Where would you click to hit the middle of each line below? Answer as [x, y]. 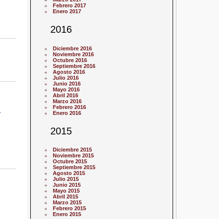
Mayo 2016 [66, 89]
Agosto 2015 [69, 173]
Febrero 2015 [70, 208]
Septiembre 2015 [74, 167]
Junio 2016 [67, 83]
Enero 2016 [67, 113]
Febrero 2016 [70, 107]
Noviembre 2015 [74, 155]
